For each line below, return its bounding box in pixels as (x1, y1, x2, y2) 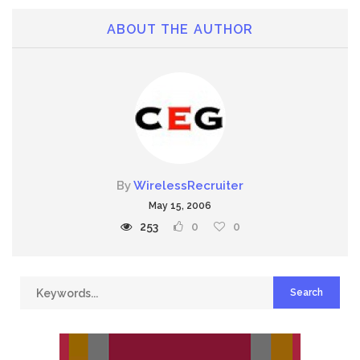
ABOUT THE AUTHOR (106, 22, 254, 37)
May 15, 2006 (149, 200, 211, 211)
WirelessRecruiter (133, 178, 243, 193)
